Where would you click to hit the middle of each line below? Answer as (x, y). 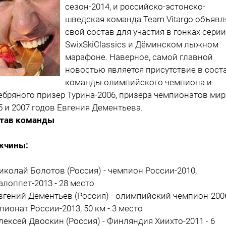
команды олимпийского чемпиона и (138, 82)
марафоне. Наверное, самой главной (139, 57)
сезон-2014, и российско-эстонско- (135, 6)
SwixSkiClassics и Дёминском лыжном (142, 44)
